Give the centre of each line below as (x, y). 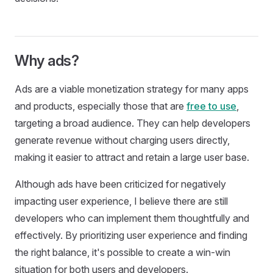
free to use (211, 106)
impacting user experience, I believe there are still (121, 201)
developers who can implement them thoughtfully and (132, 218)
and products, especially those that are (101, 106)
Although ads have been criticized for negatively (120, 184)
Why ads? (47, 60)
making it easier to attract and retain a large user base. (132, 157)
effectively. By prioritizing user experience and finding (131, 235)
